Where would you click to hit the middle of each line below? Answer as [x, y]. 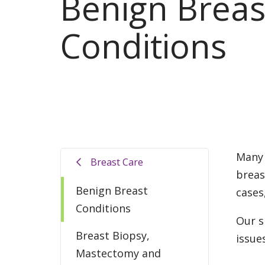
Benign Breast [112, 190]
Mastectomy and [118, 253]
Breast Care [117, 162]
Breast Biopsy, [113, 235]
